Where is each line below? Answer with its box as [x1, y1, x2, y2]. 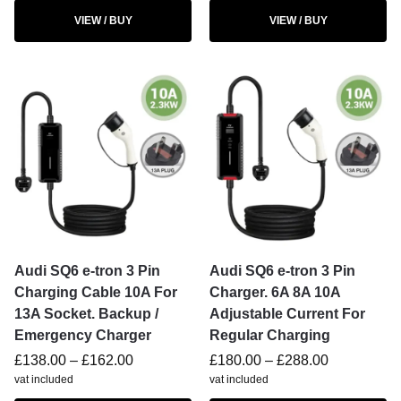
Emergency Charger [14, 328, 151, 343]
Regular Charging [209, 328, 330, 343]
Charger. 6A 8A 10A [209, 285, 340, 300]
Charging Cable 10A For [14, 285, 177, 300]
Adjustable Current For [209, 306, 365, 321]
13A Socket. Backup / [14, 306, 158, 321]
